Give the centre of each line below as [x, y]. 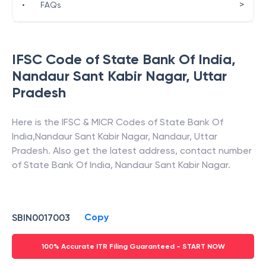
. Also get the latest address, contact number [150, 151]
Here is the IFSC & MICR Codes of [86, 122]
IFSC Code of [57, 59]
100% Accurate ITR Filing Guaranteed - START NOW [133, 246]
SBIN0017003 [41, 217]
